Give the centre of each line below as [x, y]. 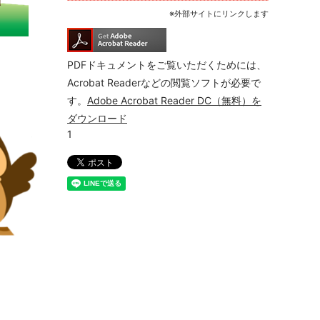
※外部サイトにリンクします [219, 14]
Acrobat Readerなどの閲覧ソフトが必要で [164, 83]
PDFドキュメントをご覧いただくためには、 [167, 65]
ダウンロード [97, 119]
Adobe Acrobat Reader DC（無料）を [174, 101]
